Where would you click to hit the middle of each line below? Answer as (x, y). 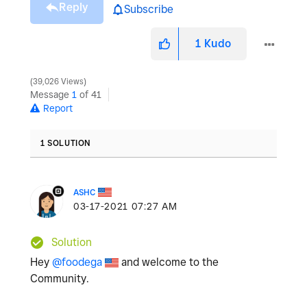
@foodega (77, 262)
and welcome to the (169, 262)
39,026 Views (58, 82)
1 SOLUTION (66, 143)
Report (58, 108)
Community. (60, 279)
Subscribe (149, 9)
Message (51, 95)
